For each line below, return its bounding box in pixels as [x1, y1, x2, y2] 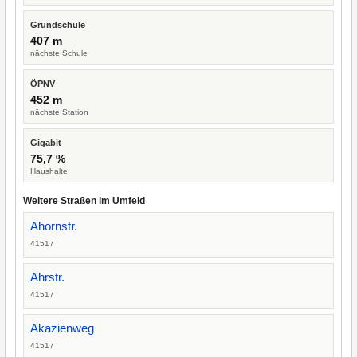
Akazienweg [30, 321, 94, 335]
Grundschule [30, 20, 85, 29]
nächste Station [30, 108, 88, 116]
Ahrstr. [30, 270, 65, 284]
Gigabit [30, 138, 61, 147]
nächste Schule [30, 49, 88, 57]
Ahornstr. [30, 219, 77, 233]
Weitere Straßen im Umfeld [23, 195, 145, 206]
